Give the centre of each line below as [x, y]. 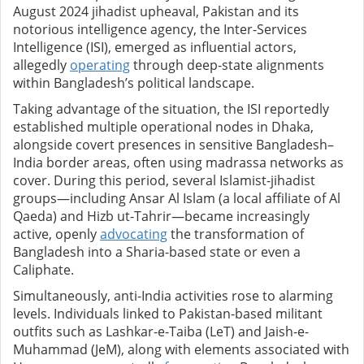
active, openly [56, 234]
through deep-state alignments [227, 65]
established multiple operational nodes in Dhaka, [163, 127]
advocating [134, 234]
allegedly [41, 65]
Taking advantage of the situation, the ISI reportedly [171, 109]
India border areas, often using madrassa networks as [178, 163]
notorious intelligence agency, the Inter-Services [160, 30]
